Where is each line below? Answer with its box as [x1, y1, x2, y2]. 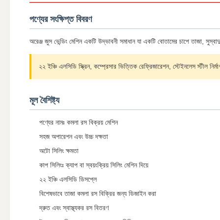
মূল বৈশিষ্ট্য [29, 95, 59, 106]
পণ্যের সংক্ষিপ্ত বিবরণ [29, 14, 92, 25]
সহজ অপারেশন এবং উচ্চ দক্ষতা [39, 133, 108, 141]
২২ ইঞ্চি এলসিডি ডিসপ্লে [39, 175, 97, 184]
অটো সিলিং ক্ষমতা [39, 147, 79, 155]
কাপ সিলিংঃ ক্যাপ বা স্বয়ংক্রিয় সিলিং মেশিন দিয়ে [39, 161, 148, 169]
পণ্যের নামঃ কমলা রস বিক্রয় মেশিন [39, 118, 118, 127]
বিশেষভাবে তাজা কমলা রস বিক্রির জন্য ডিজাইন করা [39, 190, 156, 198]
